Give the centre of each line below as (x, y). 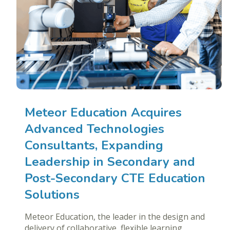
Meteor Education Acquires (103, 113)
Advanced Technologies (94, 129)
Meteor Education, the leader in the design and (115, 217)
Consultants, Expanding (94, 146)
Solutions (53, 195)
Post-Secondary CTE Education (115, 178)
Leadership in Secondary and (110, 162)
